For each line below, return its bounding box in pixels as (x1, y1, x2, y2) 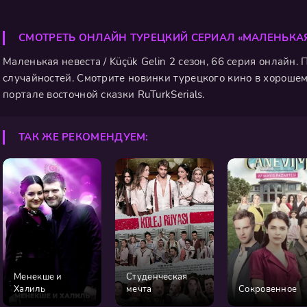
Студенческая (126, 271, 188, 283)
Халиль (14, 283, 45, 295)
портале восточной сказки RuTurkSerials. (3, 88, 205, 101)
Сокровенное (238, 283, 297, 295)
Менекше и (14, 271, 62, 283)
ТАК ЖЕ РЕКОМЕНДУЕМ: (19, 130, 149, 144)
